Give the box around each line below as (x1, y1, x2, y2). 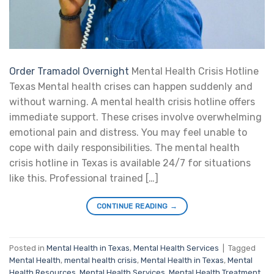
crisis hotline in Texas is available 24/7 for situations (9, 157, 251, 169)
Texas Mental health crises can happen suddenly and (9, 81, 253, 93)
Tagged (228, 243, 256, 253)
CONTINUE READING (96, 202, 170, 211)
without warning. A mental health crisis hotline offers (9, 96, 255, 108)
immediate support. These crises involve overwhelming (9, 111, 262, 124)
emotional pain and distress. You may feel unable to (9, 127, 247, 139)
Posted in (9, 243, 46, 253)
